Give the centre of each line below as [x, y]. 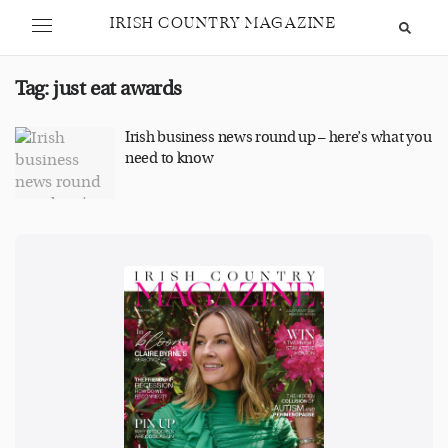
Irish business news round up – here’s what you [278, 137]
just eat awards [117, 88]
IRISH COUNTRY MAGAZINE [223, 23]
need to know [169, 158]
